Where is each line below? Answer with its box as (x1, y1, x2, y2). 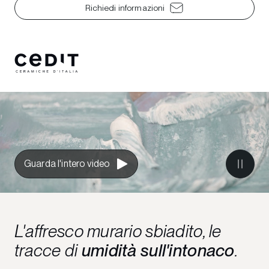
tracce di (14, 240, 82, 261)
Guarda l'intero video (24, 158, 110, 170)
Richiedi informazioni (85, 2, 165, 13)
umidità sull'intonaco (81, 240, 235, 261)
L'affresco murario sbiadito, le (14, 221, 222, 242)
